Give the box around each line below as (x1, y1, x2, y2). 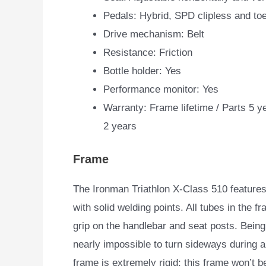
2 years (103, 120, 137, 132)
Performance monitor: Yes (103, 83, 218, 95)
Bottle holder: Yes (103, 65, 181, 77)
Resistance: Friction (103, 46, 192, 58)
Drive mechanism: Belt (103, 28, 204, 40)
